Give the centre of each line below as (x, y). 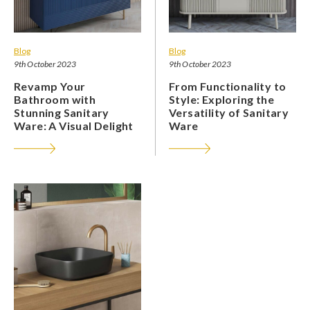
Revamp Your (50, 86)
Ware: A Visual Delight (74, 125)
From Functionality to (228, 86)
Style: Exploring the (221, 99)
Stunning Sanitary (62, 112)
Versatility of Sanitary (229, 112)
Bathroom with (55, 99)
